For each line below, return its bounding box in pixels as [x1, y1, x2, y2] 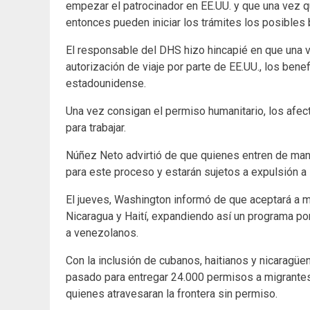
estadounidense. [66, 77, 146, 91]
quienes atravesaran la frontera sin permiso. [66, 287, 277, 301]
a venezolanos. [66, 226, 138, 240]
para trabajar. [66, 121, 126, 135]
